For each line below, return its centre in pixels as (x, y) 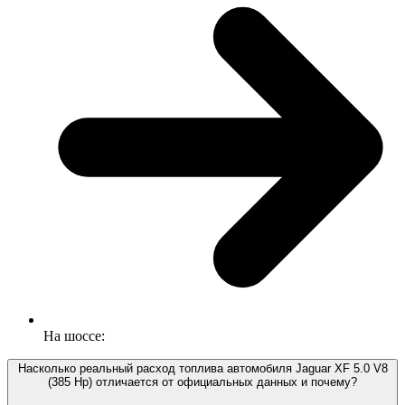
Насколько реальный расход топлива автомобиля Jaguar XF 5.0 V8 (202, 369)
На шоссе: (74, 336)
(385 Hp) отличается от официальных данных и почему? (202, 382)
